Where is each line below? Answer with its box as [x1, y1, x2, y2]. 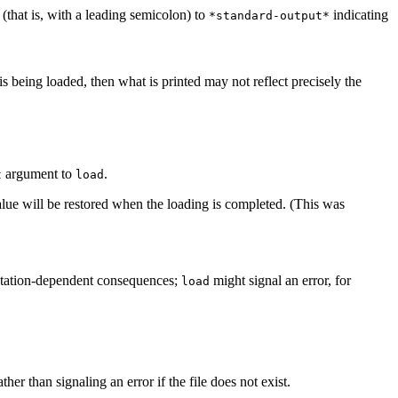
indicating [330, 6, 388, 22]
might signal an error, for [210, 272, 351, 288]
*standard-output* [209, 8, 330, 22]
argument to [2, 165, 76, 181]
